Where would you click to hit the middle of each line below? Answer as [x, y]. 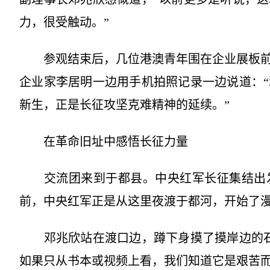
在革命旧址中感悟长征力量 [104, 142]
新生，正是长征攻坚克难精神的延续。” [124, 105]
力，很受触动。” [64, 22]
